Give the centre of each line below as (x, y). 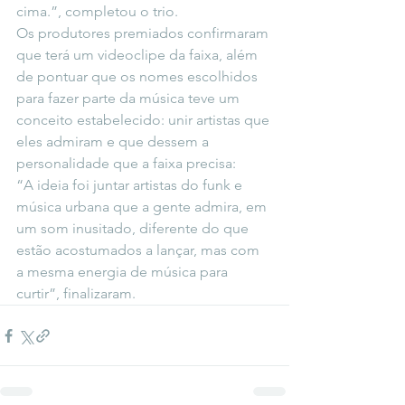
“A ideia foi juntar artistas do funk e (131, 185)
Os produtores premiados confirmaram (144, 33)
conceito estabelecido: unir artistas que (145, 120)
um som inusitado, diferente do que (134, 228)
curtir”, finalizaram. (76, 293)
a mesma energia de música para (124, 272)
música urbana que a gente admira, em (143, 207)
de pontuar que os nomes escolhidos (139, 76)
